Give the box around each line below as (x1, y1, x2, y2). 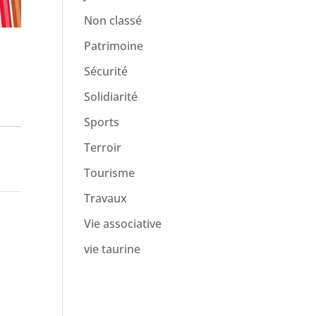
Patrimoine (84, 38, 144, 54)
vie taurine (84, 241, 141, 257)
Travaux (84, 190, 128, 206)
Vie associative (84, 216, 162, 231)
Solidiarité (84, 89, 138, 104)
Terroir (84, 140, 122, 155)
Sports (84, 114, 120, 130)
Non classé (84, 13, 142, 28)
